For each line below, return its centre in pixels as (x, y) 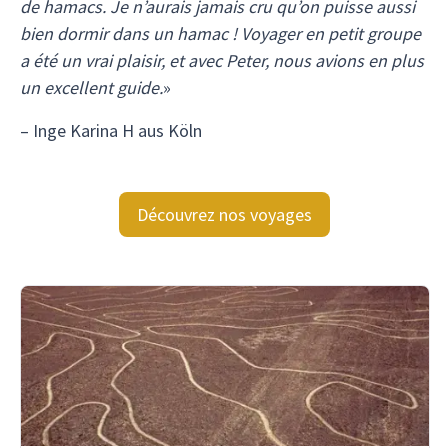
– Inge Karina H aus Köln (111, 130)
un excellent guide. (91, 87)
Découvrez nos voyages (224, 214)
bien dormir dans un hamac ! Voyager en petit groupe (220, 33)
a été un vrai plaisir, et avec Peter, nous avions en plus (222, 60)
